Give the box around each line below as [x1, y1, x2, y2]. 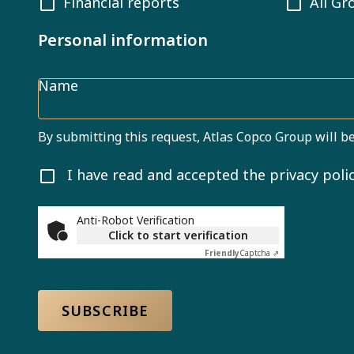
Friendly [205, 247, 239, 258]
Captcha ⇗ [239, 247, 279, 258]
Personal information [38, 29, 208, 51]
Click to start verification [107, 228, 248, 243]
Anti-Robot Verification [77, 213, 194, 228]
